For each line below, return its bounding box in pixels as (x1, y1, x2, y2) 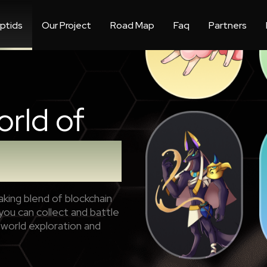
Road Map (110, 18, 154, 32)
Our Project (42, 18, 91, 32)
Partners (209, 18, 247, 32)
